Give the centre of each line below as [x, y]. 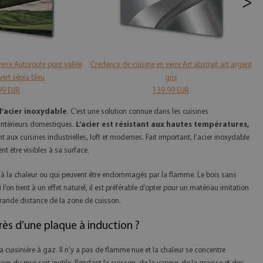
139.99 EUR [171, 90]
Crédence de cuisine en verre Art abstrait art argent [171, 65]
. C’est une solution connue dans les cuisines [138, 112]
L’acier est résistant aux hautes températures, [162, 124]
